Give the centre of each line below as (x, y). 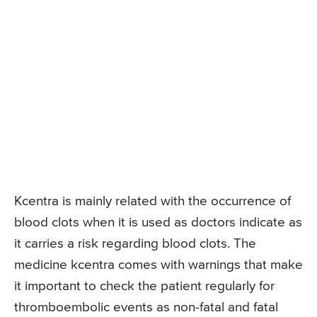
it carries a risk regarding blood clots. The (135, 244)
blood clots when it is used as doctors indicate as (158, 223)
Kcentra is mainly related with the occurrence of (152, 202)
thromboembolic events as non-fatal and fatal (146, 308)
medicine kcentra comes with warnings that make (158, 265)
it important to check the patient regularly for (144, 287)
